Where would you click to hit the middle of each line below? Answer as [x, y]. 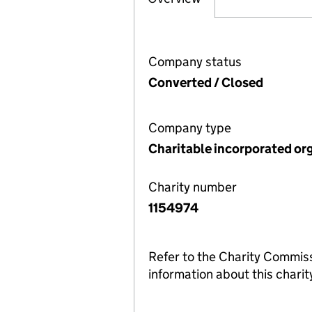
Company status [195, 62]
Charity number [193, 187]
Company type [190, 128]
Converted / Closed [206, 83]
